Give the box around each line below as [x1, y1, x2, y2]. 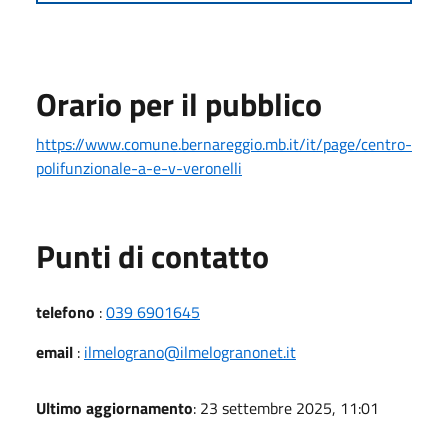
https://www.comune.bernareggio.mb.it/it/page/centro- [36, 131, 412, 156]
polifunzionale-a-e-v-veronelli [36, 155, 242, 180]
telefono [36, 299, 95, 324]
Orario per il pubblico [36, 79, 322, 128]
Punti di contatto [36, 231, 269, 280]
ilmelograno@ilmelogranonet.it [84, 339, 296, 364]
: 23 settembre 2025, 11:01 [193, 395, 379, 420]
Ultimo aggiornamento [36, 395, 193, 420]
